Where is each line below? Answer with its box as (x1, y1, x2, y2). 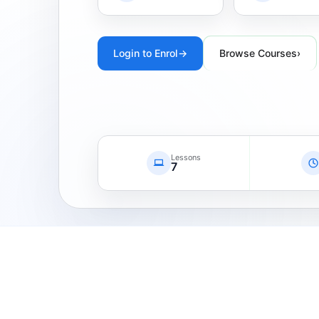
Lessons (170, 152, 202, 163)
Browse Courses (219, 47, 297, 60)
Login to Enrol (113, 46, 178, 59)
